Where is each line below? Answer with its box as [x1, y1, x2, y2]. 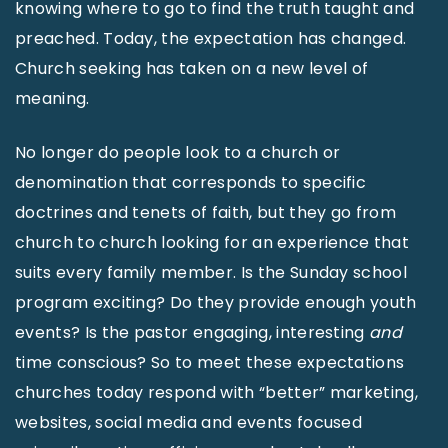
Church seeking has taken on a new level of [15, 56, 369, 80]
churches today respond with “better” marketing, [15, 380, 419, 404]
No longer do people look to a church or [15, 140, 341, 164]
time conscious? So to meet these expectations [15, 350, 405, 374]
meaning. [15, 86, 90, 110]
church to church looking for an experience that [15, 230, 410, 254]
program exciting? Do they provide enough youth [15, 290, 417, 314]
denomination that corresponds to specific [15, 170, 367, 194]
